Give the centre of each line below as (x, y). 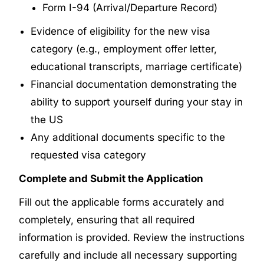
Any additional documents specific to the (128, 137)
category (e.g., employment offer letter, (124, 49)
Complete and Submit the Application (111, 178)
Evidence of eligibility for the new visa (121, 31)
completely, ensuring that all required (107, 220)
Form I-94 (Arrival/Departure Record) (130, 7)
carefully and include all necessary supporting (128, 255)
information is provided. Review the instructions (132, 237)
